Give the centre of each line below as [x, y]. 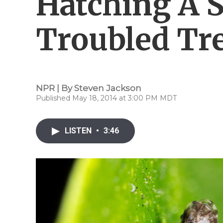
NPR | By [55, 88]
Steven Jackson [108, 88]
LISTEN [79, 131]
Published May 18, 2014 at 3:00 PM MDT [106, 98]
